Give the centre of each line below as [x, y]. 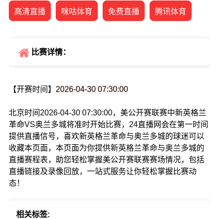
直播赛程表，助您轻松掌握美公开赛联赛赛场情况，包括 [106, 160]
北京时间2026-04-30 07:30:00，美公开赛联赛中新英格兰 [107, 113]
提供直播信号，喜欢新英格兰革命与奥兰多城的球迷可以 [106, 136]
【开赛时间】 [32, 89]
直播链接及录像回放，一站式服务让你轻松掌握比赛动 [102, 172]
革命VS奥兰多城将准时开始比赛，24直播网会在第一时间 [108, 125]
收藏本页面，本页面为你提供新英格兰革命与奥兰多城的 [106, 148]
